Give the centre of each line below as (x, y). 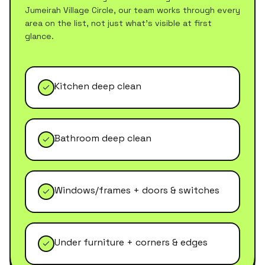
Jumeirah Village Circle (69, 10)
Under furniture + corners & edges (131, 242)
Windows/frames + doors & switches (137, 190)
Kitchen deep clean (98, 86)
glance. (39, 36)
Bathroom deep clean (103, 138)
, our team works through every (177, 10)
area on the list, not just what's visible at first (118, 23)
